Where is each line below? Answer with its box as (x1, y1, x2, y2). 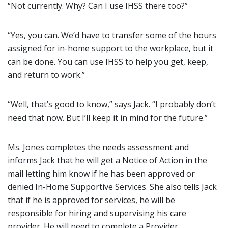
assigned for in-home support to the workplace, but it (8, 43, 213, 54)
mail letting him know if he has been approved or (8, 168, 195, 179)
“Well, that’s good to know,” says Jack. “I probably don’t (8, 99, 216, 110)
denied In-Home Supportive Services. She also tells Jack (8, 181, 217, 192)
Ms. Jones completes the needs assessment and (8, 141, 189, 153)
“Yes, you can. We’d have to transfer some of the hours (8, 30, 216, 41)
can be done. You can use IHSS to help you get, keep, (8, 56, 208, 67)
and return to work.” (8, 69, 85, 80)
